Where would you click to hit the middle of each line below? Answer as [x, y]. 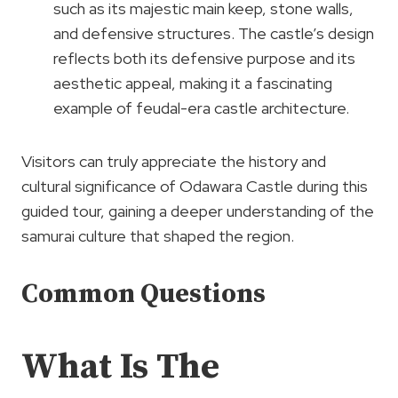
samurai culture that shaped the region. [158, 236]
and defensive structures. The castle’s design [214, 34]
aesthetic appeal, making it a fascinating [193, 84]
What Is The [120, 367]
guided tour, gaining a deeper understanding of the [198, 211]
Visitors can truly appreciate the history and [174, 162]
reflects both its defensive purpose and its [204, 59]
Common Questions [143, 295]
